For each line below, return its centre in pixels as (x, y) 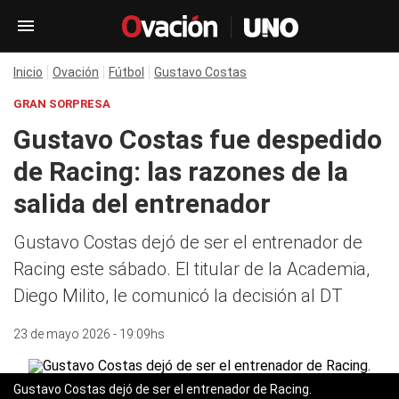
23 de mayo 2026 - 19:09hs (89, 334)
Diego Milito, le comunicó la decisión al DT (178, 296)
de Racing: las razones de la (181, 171)
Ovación (76, 72)
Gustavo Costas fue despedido (198, 139)
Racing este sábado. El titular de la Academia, (191, 269)
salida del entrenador (142, 204)
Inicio (28, 72)
